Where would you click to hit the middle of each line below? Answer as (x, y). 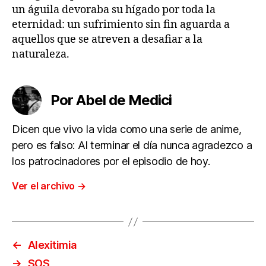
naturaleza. (41, 55)
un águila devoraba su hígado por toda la (114, 10)
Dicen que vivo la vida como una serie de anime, (127, 129)
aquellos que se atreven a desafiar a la (107, 40)
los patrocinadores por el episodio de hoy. (111, 161)
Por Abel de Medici (111, 100)
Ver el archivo (45, 186)
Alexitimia (52, 245)
